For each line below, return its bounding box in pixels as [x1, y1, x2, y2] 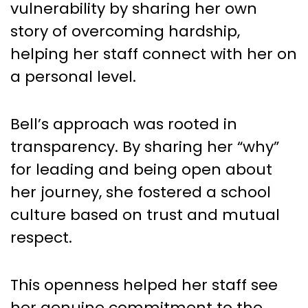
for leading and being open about [10, 158, 272, 180]
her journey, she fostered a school [10, 181, 271, 203]
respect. [10, 226, 72, 248]
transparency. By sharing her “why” [10, 135, 279, 157]
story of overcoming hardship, [10, 20, 240, 42]
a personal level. [10, 65, 136, 87]
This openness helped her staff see [10, 274, 278, 296]
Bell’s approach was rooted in [10, 113, 237, 135]
